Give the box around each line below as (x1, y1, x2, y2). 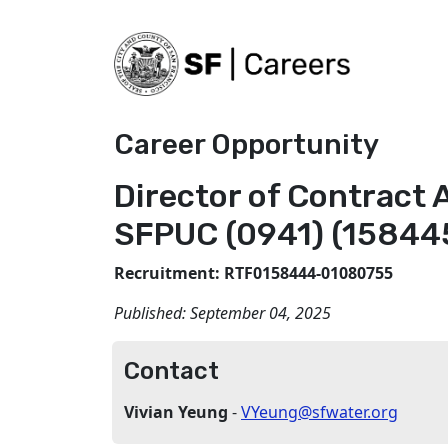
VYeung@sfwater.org (241, 401, 398, 423)
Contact (124, 357, 219, 385)
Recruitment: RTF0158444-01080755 (114, 262, 393, 284)
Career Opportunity (114, 128, 379, 161)
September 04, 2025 (190, 302, 331, 324)
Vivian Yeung (124, 401, 232, 423)
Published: (114, 302, 190, 324)
